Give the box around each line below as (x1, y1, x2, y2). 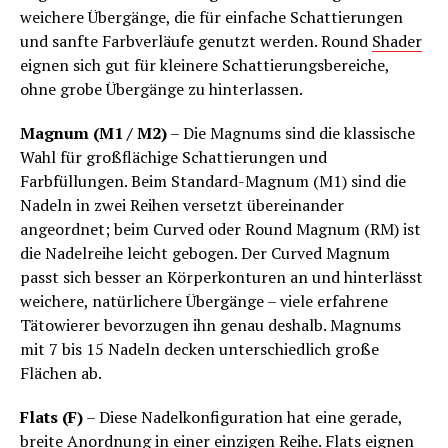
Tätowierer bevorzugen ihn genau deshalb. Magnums (20, 313, 401, 336)
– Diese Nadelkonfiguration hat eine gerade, (83, 405, 402, 428)
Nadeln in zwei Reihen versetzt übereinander (20, 193, 344, 216)
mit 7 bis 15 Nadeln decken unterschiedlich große (20, 337, 379, 360)
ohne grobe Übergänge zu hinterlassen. (20, 77, 303, 100)
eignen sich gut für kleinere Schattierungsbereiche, (20, 53, 389, 76)
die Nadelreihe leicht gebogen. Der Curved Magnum (20, 241, 390, 264)
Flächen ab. (20, 361, 102, 384)
